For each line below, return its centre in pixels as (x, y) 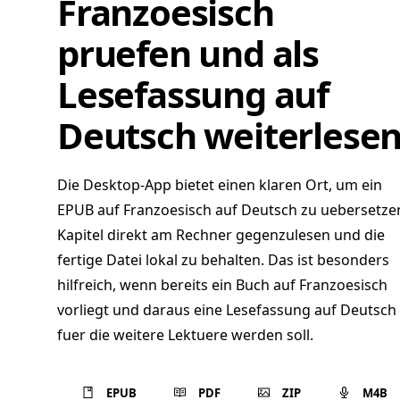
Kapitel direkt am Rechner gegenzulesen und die (221, 235)
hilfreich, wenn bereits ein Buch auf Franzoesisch (222, 285)
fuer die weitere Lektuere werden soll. (185, 335)
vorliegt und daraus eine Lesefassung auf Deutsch (227, 310)
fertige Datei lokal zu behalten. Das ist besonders (223, 260)
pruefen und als (188, 53)
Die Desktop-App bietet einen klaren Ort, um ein (220, 185)
